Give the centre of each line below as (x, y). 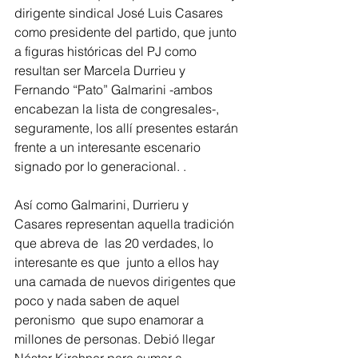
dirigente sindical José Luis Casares (120, 13)
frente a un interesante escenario (109, 147)
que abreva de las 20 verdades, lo (115, 243)
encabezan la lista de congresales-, (118, 109)
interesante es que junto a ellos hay (118, 262)
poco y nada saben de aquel (99, 300)
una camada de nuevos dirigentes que (127, 281)
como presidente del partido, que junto (127, 32)
